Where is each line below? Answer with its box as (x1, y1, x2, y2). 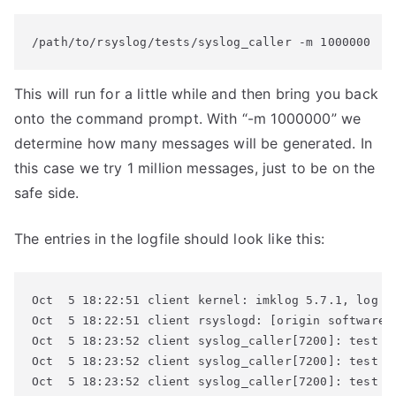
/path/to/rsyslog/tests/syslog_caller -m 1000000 (32, 35, 371, 49)
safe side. (14, 184, 80, 202)
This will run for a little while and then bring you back (14, 85, 378, 103)
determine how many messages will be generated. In (14, 134, 372, 152)
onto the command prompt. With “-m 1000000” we (14, 110, 362, 127)
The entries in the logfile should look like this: (14, 230, 324, 247)
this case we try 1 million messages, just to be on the (14, 159, 376, 177)
